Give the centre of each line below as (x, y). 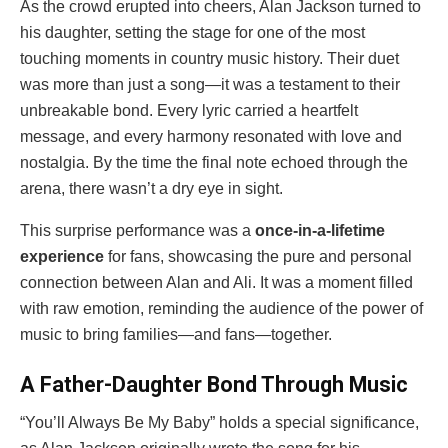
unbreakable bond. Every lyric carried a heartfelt (189, 110)
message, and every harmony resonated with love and (211, 136)
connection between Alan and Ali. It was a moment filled (216, 282)
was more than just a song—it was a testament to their (210, 84)
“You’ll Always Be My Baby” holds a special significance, (219, 423)
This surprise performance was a (137, 230)
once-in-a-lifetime (320, 230)
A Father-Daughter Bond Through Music (214, 384)
